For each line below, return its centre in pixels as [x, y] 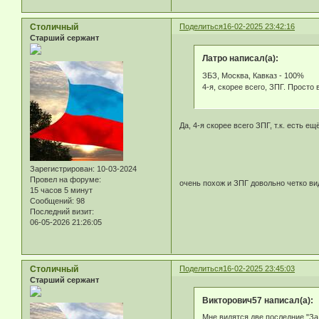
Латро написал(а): [240, 59]
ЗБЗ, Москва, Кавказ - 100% [253, 75]
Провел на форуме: [66, 179]
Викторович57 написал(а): [257, 300]
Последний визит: [62, 211]
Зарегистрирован [61, 168]
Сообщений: [52, 200]
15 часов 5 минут [61, 190]
